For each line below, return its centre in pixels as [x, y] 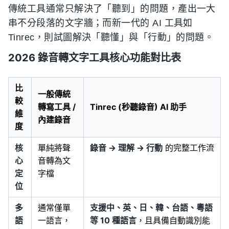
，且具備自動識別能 [173, 220]
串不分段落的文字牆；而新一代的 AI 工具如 [100, 23]
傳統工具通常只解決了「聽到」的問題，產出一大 [112, 8]
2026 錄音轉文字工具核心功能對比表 [95, 58]
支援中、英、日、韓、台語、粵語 [151, 207]
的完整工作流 [188, 147]
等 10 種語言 [113, 220]
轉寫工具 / [57, 107]
